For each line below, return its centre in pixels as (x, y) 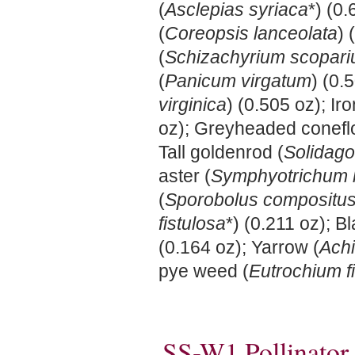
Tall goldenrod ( (221, 152)
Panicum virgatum (238, 81)
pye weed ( (204, 271)
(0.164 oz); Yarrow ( (239, 247)
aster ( (185, 176)
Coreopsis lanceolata (251, 33)
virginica (193, 105)
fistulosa (192, 223)
